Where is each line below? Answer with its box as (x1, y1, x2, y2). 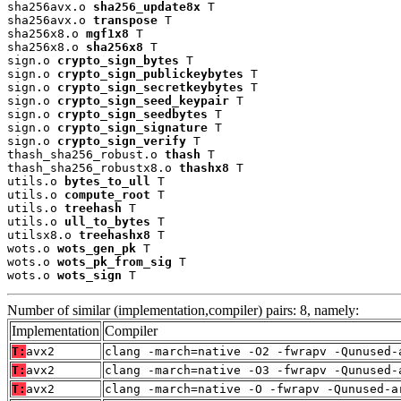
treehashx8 (79, 228, 150, 243)
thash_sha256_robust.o (7, 148, 165, 162)
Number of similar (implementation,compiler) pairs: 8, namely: (7, 303, 359, 319)
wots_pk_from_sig (57, 255, 172, 269)
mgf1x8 (86, 27, 129, 41)
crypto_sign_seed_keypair (57, 94, 229, 108)
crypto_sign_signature (57, 121, 208, 135)
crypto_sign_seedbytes (57, 107, 208, 122)
